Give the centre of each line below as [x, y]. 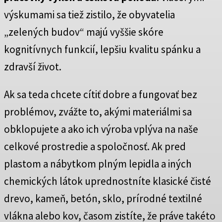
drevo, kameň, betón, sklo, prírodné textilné [103, 199]
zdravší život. [33, 67]
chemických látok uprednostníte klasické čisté [108, 181]
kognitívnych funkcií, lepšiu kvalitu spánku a [102, 50]
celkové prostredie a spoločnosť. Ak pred [95, 147]
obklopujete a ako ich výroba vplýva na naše [101, 129]
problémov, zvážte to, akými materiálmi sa [98, 112]
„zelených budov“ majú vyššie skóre [84, 32]
